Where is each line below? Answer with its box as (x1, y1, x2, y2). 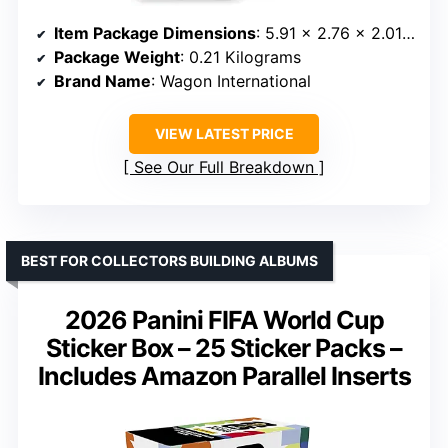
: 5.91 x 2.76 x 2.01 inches (256, 22, 402, 43)
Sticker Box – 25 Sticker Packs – (46, 332, 402, 363)
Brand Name (54, 70, 151, 91)
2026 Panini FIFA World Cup (64, 304, 384, 335)
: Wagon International (151, 70, 311, 91)
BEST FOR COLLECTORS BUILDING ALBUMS (21, 251, 318, 269)
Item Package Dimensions (54, 22, 256, 43)
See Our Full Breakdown (134, 156, 314, 177)
